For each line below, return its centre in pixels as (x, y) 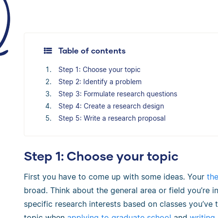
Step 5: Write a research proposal (112, 118)
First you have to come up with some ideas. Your (115, 177)
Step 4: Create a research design (111, 106)
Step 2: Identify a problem (100, 81)
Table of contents (92, 50)
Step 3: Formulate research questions (118, 93)
